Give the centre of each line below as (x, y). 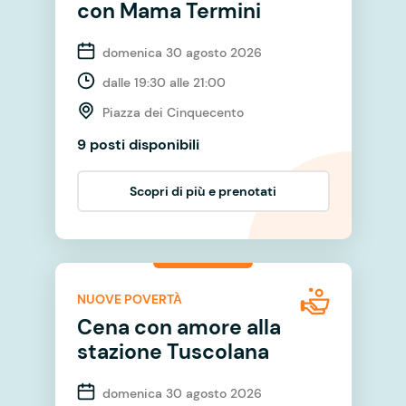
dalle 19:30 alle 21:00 (164, 82)
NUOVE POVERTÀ (129, 300)
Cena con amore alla (179, 327)
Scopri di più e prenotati (203, 191)
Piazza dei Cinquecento (173, 112)
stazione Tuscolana (173, 351)
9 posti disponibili (138, 144)
